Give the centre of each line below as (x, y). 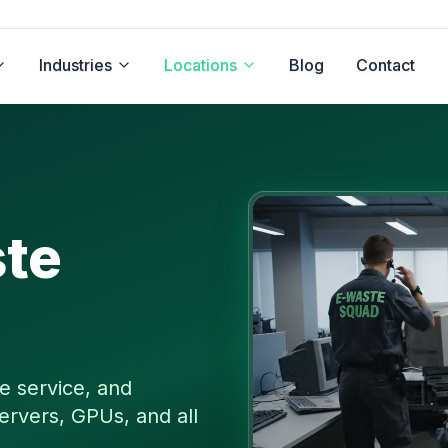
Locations (200, 65)
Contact (385, 65)
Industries (75, 65)
